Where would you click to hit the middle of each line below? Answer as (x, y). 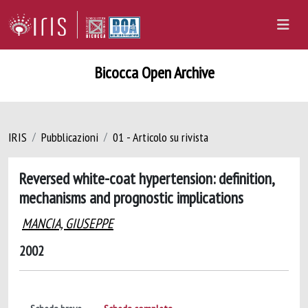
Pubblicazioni (70, 137)
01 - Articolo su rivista (161, 137)
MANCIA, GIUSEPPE (68, 223)
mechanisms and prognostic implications (131, 197)
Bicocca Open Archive (154, 73)
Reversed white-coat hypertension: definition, (146, 178)
